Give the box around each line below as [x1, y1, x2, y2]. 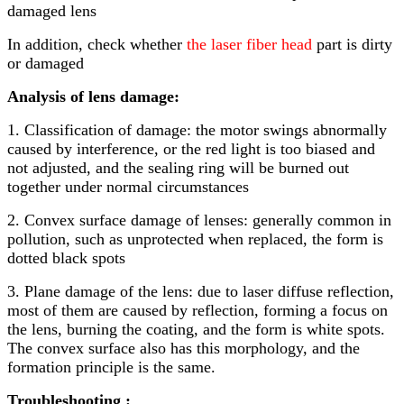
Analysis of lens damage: [7, 87, 179, 106]
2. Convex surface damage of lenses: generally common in [7, 210, 391, 229]
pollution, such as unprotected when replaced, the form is [7, 229, 383, 248]
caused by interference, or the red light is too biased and [7, 139, 375, 158]
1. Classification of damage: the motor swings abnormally [7, 120, 387, 139]
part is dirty [312, 34, 392, 53]
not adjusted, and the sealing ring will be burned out [7, 158, 349, 177]
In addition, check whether [7, 34, 187, 53]
